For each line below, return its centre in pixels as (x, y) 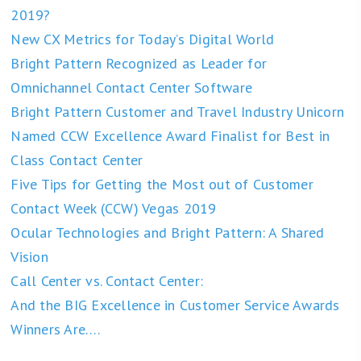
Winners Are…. (56, 329)
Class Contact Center (77, 160)
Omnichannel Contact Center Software (132, 87)
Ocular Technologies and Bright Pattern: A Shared (168, 232)
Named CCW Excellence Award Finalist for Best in (170, 135)
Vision (29, 256)
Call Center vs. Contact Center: (107, 280)
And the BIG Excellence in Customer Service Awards (175, 305)
